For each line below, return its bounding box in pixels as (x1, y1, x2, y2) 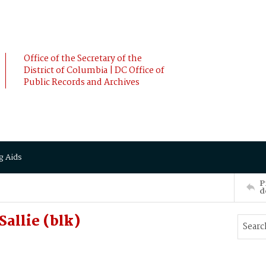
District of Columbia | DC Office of (24, 64, 164, 78)
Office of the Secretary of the (24, 52, 142, 66)
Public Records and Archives (24, 75, 140, 90)
